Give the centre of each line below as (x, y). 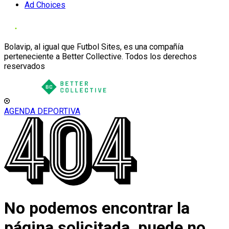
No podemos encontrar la (97, 208)
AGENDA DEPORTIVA (42, 111)
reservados (25, 66)
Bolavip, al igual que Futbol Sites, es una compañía (94, 47)
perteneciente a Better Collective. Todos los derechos (100, 56)
